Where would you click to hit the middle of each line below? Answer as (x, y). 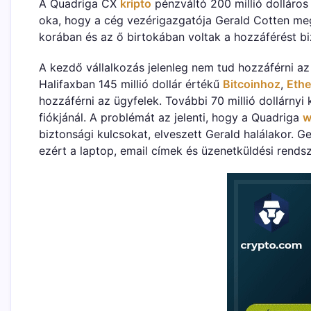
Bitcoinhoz (252, 84)
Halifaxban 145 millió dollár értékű (131, 84)
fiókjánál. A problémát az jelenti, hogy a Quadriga (171, 117)
